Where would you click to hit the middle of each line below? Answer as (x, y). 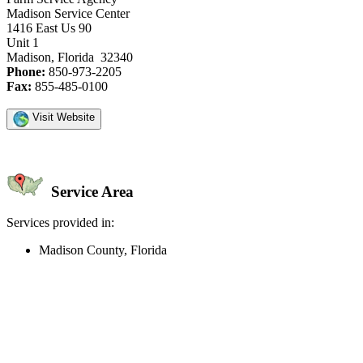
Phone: (26, 71)
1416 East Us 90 (49, 28)
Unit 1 (23, 42)
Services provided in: (60, 223)
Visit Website (62, 117)
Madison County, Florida (103, 250)
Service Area (90, 191)
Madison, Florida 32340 (70, 57)
